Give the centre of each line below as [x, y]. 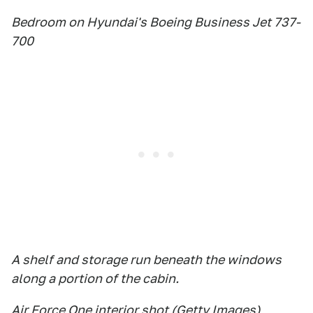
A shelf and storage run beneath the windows [146, 260]
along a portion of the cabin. [95, 278]
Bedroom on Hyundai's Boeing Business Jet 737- [156, 22]
